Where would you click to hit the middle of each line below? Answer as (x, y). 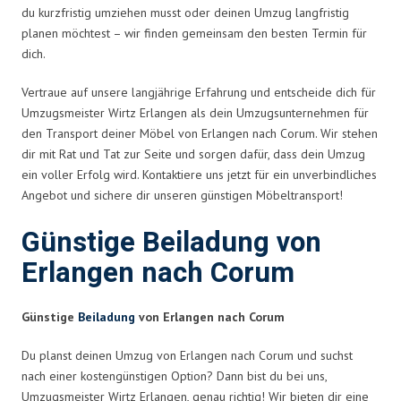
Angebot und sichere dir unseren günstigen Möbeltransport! (182, 195)
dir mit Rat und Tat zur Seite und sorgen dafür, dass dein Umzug (193, 154)
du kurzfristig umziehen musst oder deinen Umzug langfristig (185, 12)
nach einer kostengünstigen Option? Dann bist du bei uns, (174, 375)
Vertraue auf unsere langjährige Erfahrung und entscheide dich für (199, 92)
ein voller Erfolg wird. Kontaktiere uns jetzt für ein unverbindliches (199, 174)
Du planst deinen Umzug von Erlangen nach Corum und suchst (187, 355)
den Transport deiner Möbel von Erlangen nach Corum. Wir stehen (200, 133)
